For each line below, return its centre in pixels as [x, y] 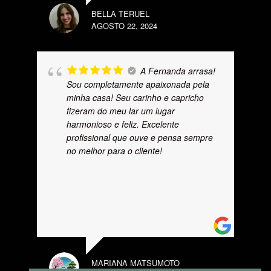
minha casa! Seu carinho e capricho [135, 97]
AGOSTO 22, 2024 [124, 26]
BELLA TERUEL [120, 14]
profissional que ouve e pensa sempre [140, 137]
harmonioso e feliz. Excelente [123, 124]
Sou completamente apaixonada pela [138, 84]
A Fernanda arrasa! [178, 71]
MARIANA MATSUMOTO [135, 263]
